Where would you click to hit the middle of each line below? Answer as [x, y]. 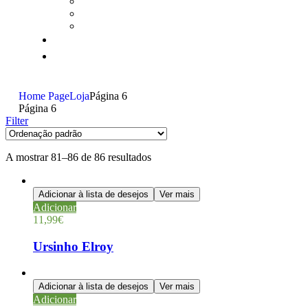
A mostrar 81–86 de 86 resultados [78, 157]
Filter [17, 121]
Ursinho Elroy [73, 246]
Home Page [44, 96]
